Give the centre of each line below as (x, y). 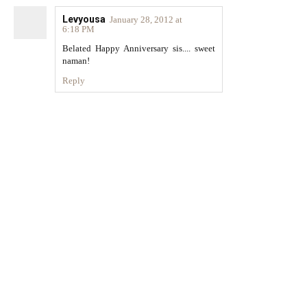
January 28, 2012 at (146, 20)
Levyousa (84, 19)
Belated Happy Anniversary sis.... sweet (139, 48)
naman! (77, 61)
